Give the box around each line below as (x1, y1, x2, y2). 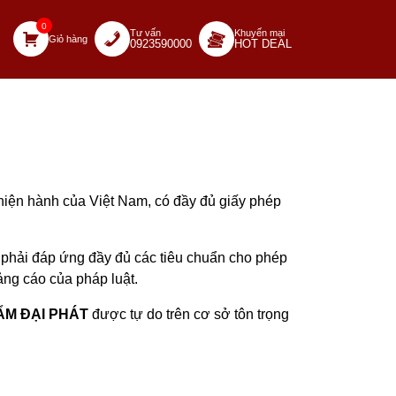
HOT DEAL (234, 36, 292, 50)
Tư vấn (130, 27, 161, 38)
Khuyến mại (234, 27, 285, 38)
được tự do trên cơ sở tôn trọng (88, 307, 289, 322)
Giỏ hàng (49, 33, 88, 44)
